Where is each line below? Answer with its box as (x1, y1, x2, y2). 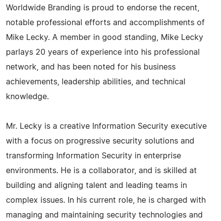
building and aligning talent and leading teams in (6, 181, 187, 189)
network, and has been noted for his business (6, 63, 176, 71)
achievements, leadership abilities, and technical (6, 77, 185, 86)
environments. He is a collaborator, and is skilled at (6, 166, 197, 175)
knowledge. (6, 92, 49, 101)
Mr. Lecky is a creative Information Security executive (6, 122, 207, 130)
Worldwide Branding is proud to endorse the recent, (6, 3, 199, 12)
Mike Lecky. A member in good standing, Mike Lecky (6, 33, 203, 41)
